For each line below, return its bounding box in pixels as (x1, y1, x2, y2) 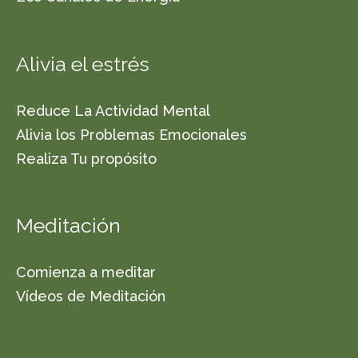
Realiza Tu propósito (16, 149, 157, 167)
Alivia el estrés (16, 51, 149, 76)
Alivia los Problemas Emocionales (16, 125, 247, 143)
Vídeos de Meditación (16, 287, 165, 304)
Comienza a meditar (16, 263, 156, 280)
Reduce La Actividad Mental (16, 101, 210, 119)
